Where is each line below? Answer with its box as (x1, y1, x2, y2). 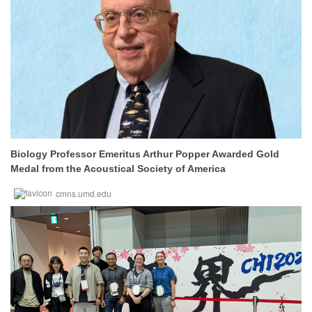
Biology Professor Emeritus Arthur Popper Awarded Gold (10, 148, 279, 159)
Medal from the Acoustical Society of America (10, 163, 226, 174)
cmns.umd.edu (56, 187, 111, 199)
